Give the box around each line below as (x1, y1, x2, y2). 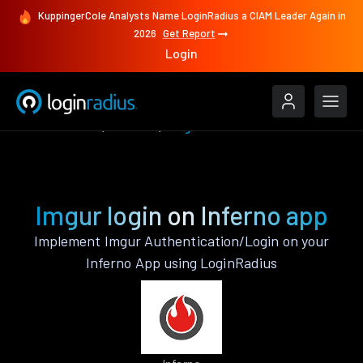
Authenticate (16, 117, 99, 135)
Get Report (162, 27, 216, 41)
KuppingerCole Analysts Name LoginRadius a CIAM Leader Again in (38, 9, 346, 23)
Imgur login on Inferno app (35, 199, 328, 230)
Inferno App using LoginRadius (85, 254, 278, 271)
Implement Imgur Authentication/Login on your (33, 232, 330, 250)
